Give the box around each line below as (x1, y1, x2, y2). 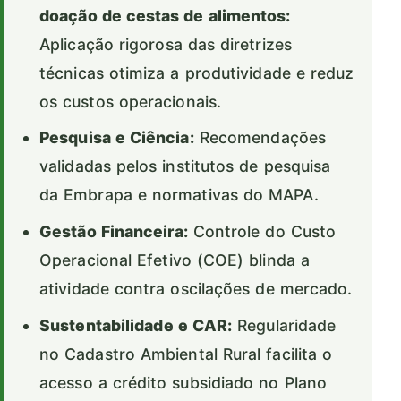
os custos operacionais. (39, 91, 222, 111)
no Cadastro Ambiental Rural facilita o (39, 345, 333, 364)
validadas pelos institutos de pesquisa (39, 157, 331, 176)
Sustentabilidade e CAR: (39, 316, 233, 336)
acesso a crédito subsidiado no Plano (39, 373, 328, 393)
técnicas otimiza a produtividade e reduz (39, 63, 354, 82)
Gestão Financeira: (39, 222, 188, 242)
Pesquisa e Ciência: (39, 128, 194, 148)
